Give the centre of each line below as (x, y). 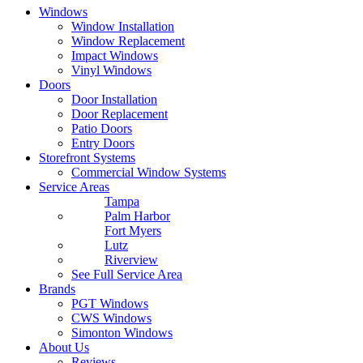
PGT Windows (110, 303)
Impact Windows (115, 55)
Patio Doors (102, 128)
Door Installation (114, 99)
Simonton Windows (122, 332)
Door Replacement (120, 113)
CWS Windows (111, 318)
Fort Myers (133, 230)
